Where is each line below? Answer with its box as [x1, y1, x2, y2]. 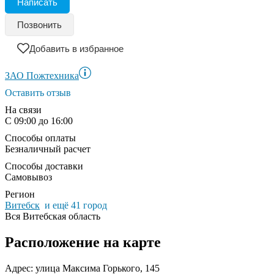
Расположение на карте [5, 234, 161, 250]
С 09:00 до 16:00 [5, 116, 73, 127]
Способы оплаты [5, 133, 76, 144]
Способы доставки [5, 161, 83, 172]
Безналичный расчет [5, 144, 91, 155]
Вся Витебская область [5, 211, 100, 222]
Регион [5, 189, 35, 200]
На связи [5, 105, 42, 116]
